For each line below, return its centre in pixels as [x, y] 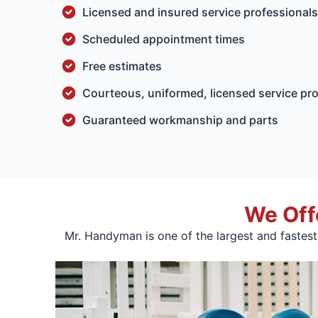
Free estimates [122, 66]
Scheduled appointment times [163, 39]
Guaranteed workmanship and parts [180, 120]
